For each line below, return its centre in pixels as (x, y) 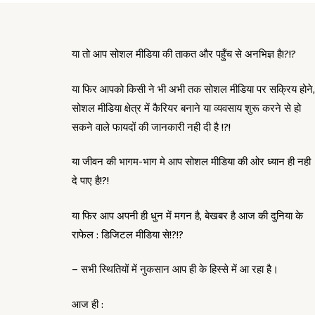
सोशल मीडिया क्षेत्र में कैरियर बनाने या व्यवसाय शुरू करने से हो (186, 108)
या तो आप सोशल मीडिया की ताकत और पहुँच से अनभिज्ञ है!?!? (184, 54)
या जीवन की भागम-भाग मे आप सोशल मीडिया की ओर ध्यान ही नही (191, 162)
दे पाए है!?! (90, 181)
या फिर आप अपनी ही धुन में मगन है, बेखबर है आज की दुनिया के (187, 216)
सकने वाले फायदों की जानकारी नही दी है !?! (151, 127)
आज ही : (88, 304)
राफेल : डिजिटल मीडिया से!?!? (128, 234)
